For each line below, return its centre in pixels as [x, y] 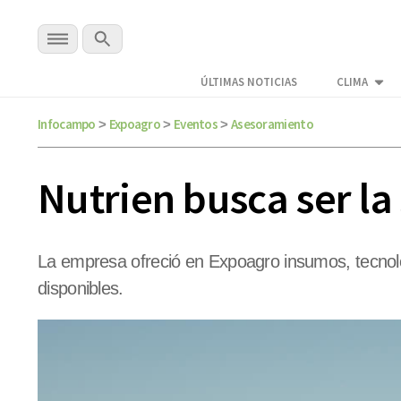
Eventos [196, 124]
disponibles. [81, 289]
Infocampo [67, 124]
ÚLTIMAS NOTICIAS [249, 82]
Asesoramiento [272, 124]
